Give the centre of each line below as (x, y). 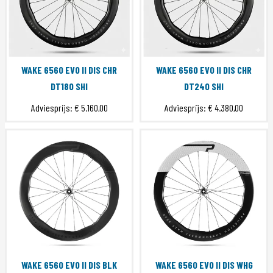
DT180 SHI (69, 87)
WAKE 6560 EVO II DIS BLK (69, 265)
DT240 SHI (204, 87)
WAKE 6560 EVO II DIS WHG (204, 265)
